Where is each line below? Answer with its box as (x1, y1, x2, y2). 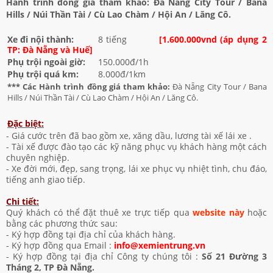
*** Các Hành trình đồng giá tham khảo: (7, 80, 173, 92)
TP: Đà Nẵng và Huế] (7, 44, 93, 56)
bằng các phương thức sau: (6, 217, 118, 229)
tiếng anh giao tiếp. (6, 173, 85, 185)
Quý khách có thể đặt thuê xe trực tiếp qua (6, 206, 190, 218)
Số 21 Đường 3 (202, 250, 267, 262)
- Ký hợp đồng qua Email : (6, 239, 114, 251)
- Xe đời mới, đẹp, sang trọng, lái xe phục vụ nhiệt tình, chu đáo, (6, 162, 267, 174)
